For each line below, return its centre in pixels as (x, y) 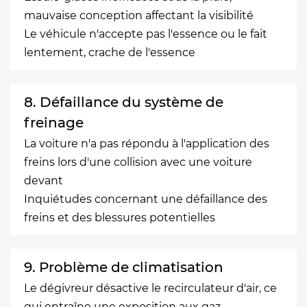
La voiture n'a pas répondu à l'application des (147, 143)
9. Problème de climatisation (124, 267)
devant (44, 180)
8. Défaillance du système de (124, 102)
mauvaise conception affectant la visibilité (139, 15)
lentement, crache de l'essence (110, 52)
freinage (54, 122)
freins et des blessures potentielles (120, 217)
